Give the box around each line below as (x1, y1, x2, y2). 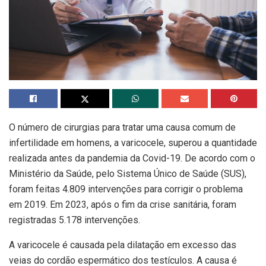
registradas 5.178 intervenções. (9, 214, 140, 226)
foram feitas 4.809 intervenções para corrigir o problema (9, 183, 243, 195)
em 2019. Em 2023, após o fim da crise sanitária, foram (9, 199, 236, 211)
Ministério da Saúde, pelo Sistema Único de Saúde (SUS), (9, 168, 246, 180)
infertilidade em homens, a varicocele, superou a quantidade (9, 137, 257, 149)
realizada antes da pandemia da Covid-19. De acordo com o (9, 153, 255, 164)
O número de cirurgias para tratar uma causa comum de (9, 122, 236, 134)
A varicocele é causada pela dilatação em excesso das (9, 239, 236, 251)
